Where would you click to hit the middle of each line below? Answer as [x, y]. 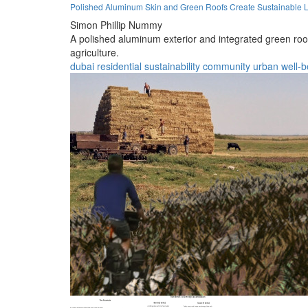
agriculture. [95, 52]
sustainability [172, 66]
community [227, 66]
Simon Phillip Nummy [116, 24]
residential [119, 66]
